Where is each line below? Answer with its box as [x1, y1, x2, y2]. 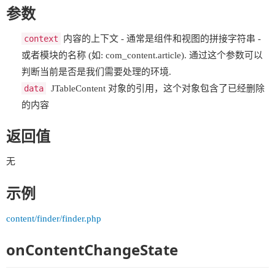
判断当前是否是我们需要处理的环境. [21, 66, 171, 77]
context [24, 33, 58, 44]
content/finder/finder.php [6, 213, 101, 223]
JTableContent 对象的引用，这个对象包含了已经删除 [46, 83, 265, 93]
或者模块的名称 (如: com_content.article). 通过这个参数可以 [21, 50, 263, 60]
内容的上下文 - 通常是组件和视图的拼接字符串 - [61, 33, 261, 44]
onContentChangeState [6, 239, 178, 260]
